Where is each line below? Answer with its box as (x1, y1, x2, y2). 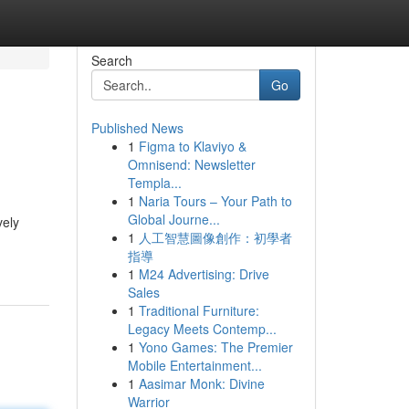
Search (90, 51, 132, 69)
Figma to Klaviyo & (138, 137, 246, 155)
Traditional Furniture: (138, 301, 259, 320)
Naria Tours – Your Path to (138, 192, 292, 210)
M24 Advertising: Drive (138, 265, 269, 283)
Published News (90, 119, 184, 137)
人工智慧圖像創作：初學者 (138, 228, 292, 246)
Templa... (127, 173, 182, 192)
